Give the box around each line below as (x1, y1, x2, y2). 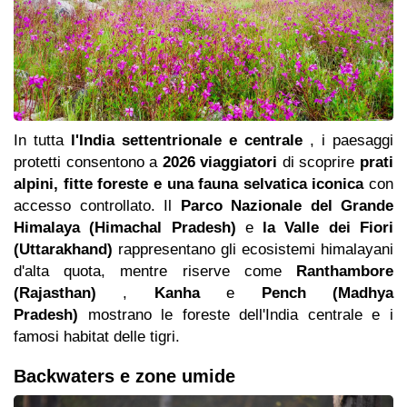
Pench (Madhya (261, 284, 394, 303)
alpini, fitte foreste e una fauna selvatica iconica (14, 175, 364, 194)
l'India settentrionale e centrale (71, 132, 303, 150)
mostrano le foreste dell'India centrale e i (78, 306, 393, 324)
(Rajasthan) (14, 284, 96, 303)
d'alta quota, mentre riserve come (14, 263, 296, 281)
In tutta (14, 132, 71, 150)
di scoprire (277, 154, 361, 172)
